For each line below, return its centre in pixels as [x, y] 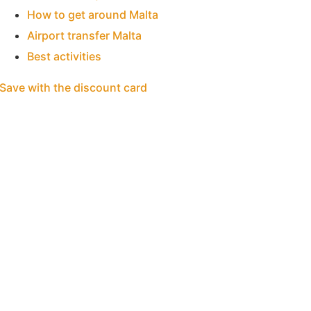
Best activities [64, 57]
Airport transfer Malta [84, 36]
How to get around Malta [92, 15]
